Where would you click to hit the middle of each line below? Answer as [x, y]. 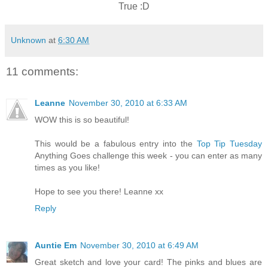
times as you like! [67, 167]
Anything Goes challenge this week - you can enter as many [148, 155]
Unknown [28, 40]
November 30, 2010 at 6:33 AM [128, 103]
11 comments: [42, 72]
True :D [134, 7]
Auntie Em [56, 245]
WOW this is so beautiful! [82, 119]
